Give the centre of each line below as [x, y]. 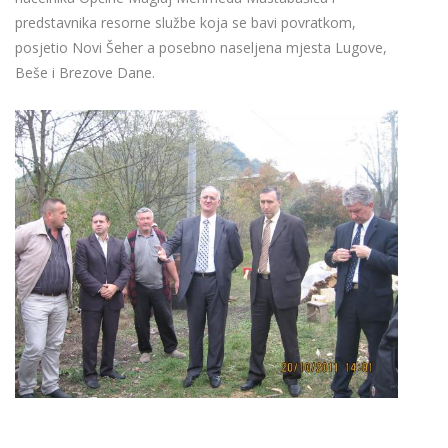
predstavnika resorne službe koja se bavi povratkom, [185, 23]
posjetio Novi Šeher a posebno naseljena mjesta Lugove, [201, 48]
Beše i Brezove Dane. [85, 73]
